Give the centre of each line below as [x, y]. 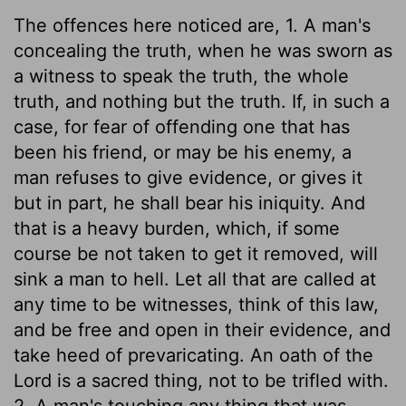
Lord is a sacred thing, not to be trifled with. [201, 380]
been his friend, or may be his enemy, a [183, 152]
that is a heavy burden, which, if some [177, 228]
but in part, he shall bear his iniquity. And [189, 203]
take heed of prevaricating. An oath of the [193, 355]
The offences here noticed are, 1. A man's [192, 25]
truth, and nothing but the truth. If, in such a [202, 101]
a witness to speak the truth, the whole [181, 76]
